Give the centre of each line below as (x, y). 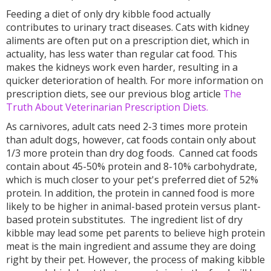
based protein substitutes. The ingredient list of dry (124, 220)
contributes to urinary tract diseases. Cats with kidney (128, 28)
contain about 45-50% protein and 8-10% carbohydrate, (132, 167)
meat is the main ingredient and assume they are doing (131, 247)
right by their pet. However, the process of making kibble (135, 260)
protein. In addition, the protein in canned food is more (130, 193)
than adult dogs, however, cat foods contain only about (131, 140)
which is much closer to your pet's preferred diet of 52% (132, 180)
